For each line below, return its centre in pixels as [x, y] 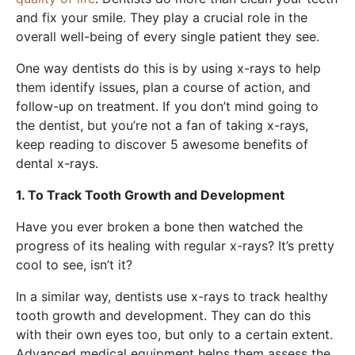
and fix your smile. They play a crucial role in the [162, 17]
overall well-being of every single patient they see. [168, 36]
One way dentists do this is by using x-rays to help [168, 68]
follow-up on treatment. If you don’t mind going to [167, 106]
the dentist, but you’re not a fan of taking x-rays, [162, 125]
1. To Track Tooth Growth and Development [150, 195]
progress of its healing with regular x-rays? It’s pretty [175, 245]
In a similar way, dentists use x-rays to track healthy [172, 296]
